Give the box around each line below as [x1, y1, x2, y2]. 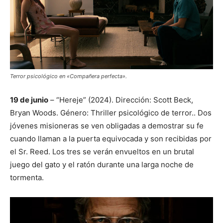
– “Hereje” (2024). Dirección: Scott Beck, [48, 95, 193, 105]
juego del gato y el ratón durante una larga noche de [10, 160, 194, 170]
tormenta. [10, 173, 44, 183]
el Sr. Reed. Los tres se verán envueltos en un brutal [10, 147, 194, 157]
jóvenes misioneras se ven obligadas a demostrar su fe [10, 121, 204, 131]
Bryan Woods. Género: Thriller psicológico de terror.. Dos [10, 108, 212, 118]
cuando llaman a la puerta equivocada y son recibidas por [10, 134, 212, 144]
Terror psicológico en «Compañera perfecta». [10, 73, 127, 80]
